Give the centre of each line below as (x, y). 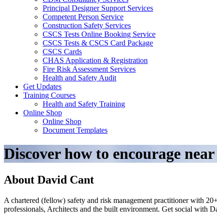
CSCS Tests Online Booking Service (99, 34)
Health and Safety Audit (79, 77)
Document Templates (75, 130)
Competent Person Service (83, 16)
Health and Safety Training (84, 104)
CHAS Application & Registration (95, 60)
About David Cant (49, 179)
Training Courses (49, 95)
